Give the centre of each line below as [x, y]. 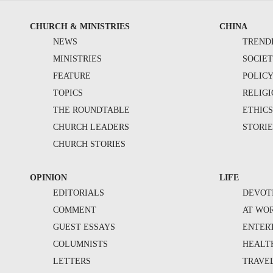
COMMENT [74, 210]
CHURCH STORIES [89, 144]
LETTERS [72, 261]
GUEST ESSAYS [84, 227]
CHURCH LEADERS [91, 127]
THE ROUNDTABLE [91, 110]
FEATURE [72, 76]
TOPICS [68, 93]
